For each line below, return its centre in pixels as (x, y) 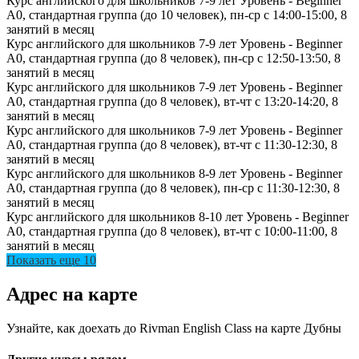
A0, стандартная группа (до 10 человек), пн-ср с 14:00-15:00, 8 (177, 15)
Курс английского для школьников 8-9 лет (121, 174)
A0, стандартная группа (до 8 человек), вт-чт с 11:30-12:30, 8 (172, 145)
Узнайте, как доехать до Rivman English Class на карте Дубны (174, 328)
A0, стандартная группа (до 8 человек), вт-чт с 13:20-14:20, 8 (172, 102)
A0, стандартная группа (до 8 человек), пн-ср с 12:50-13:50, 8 (173, 58)
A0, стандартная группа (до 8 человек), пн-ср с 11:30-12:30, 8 (173, 188)
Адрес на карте (72, 294)
